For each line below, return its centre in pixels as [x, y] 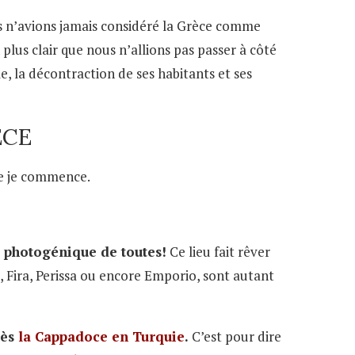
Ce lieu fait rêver [218, 251]
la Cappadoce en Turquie [101, 336]
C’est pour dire [235, 336]
